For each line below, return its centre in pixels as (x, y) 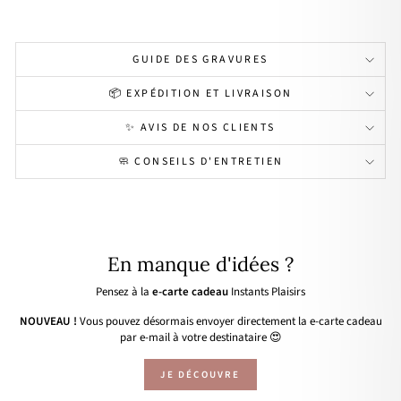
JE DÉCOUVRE (200, 375)
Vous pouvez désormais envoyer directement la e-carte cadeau (229, 321)
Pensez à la (124, 292)
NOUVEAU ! (48, 321)
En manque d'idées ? (200, 264)
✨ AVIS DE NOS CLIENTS (200, 128)
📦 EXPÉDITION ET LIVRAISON (200, 94)
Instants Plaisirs (267, 292)
